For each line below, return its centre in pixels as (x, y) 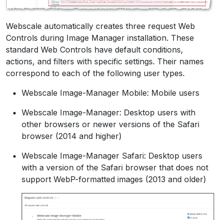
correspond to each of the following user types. (95, 73)
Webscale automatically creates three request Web (100, 26)
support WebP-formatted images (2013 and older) (114, 179)
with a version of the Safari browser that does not (115, 167)
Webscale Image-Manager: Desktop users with (109, 112)
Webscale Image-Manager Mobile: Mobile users (110, 93)
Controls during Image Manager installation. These (100, 38)
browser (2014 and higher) (72, 136)
